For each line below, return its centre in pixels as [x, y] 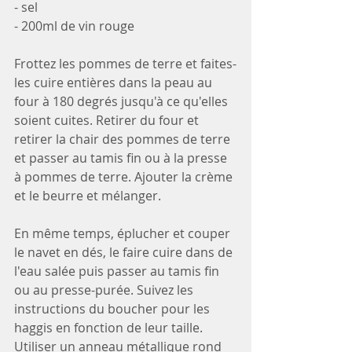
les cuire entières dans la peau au [115, 82]
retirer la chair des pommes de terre [124, 139]
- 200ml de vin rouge [74, 26]
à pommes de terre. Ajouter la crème [125, 176]
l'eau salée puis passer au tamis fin [118, 271]
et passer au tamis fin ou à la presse [122, 158]
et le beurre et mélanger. [88, 195]
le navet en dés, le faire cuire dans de [125, 252]
